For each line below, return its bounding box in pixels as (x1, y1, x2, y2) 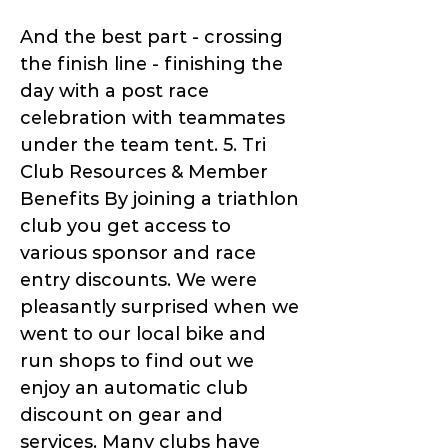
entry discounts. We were (20, 269, 257, 292)
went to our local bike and (20, 323, 266, 346)
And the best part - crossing (20, 26, 283, 49)
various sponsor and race (20, 242, 256, 265)
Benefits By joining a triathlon (20, 188, 299, 211)
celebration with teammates (20, 107, 285, 130)
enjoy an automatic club (20, 377, 248, 400)
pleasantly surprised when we (20, 296, 299, 319)
